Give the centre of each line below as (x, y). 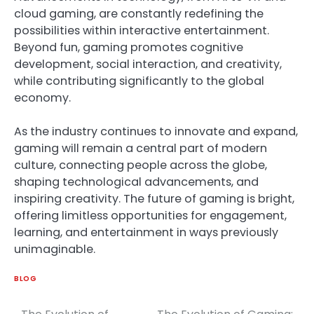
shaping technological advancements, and (136, 182)
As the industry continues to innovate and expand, (156, 131)
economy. (42, 97)
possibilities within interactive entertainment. (142, 30)
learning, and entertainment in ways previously (146, 232)
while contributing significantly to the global (139, 81)
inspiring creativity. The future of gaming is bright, (154, 198)
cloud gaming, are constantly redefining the (139, 13)
